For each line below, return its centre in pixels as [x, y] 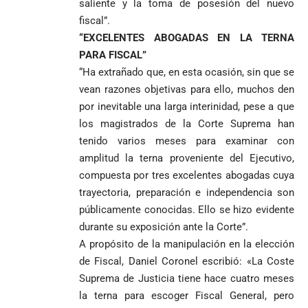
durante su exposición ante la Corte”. [164, 227]
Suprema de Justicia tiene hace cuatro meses [187, 278]
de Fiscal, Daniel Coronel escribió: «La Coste [187, 261]
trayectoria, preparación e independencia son [187, 192]
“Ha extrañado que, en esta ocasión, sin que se [187, 72]
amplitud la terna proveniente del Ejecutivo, [187, 158]
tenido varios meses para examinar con [187, 141]
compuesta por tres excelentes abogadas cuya [187, 175]
